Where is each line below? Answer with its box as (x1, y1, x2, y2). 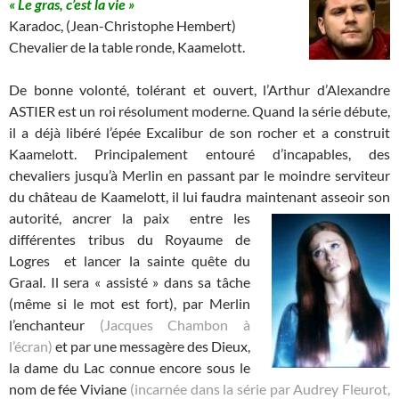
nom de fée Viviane (9, 379, 130, 397)
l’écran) (9, 337, 53, 354)
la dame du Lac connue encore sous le (9, 358, 250, 376)
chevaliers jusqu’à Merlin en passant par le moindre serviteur (9, 166, 390, 183)
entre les (179, 208, 251, 226)
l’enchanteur (9, 315, 100, 333)
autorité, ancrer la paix (9, 208, 180, 226)
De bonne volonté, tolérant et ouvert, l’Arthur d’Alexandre (9, 80, 390, 98)
